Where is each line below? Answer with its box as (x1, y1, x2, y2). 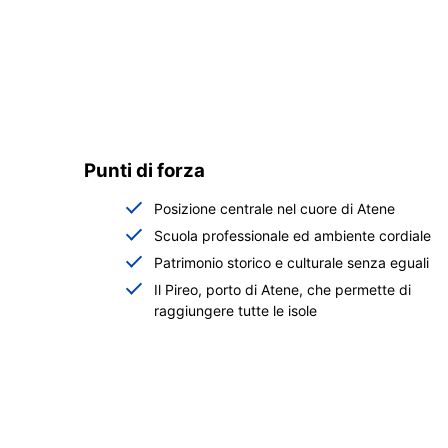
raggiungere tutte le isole (154, 301, 317, 319)
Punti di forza (84, 158, 205, 182)
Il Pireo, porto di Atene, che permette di (154, 280, 411, 298)
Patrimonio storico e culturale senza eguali (154, 253, 429, 271)
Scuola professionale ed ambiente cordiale (154, 226, 431, 244)
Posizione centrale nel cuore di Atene (154, 199, 395, 217)
